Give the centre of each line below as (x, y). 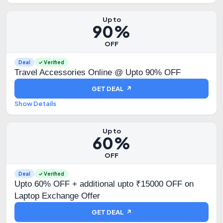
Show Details (35, 104)
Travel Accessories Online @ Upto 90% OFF (98, 72)
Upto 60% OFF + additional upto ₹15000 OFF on (104, 184)
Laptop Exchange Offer (57, 196)
